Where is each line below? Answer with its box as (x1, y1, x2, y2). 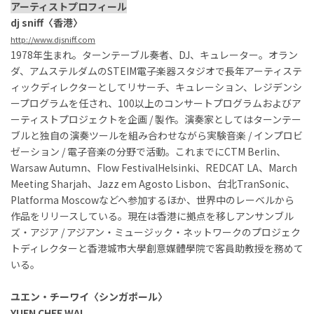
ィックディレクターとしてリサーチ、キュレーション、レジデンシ (11, 79, 302, 94)
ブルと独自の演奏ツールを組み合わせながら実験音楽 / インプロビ (11, 128, 303, 142)
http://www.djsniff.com (11, 33, 95, 45)
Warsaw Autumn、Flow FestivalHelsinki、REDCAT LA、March (11, 160, 297, 175)
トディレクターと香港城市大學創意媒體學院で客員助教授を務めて (11, 240, 303, 255)
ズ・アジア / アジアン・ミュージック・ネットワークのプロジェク (11, 224, 301, 239)
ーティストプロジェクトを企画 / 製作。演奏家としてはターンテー (11, 111, 301, 126)
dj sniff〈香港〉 (11, 15, 83, 29)
